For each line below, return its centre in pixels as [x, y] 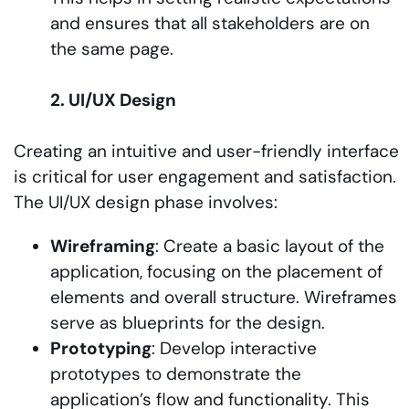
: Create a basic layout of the [270, 246]
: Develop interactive [234, 348]
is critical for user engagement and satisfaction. [205, 176]
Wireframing [103, 246]
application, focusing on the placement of [216, 271]
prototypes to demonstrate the [176, 373]
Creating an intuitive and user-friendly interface [206, 151]
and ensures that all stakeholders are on [210, 23]
